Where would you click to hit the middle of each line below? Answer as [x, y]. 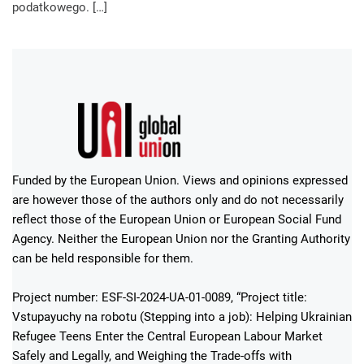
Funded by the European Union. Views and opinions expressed [180, 180]
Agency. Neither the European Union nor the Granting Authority [181, 238]
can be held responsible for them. [103, 258]
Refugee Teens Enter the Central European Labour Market [167, 336]
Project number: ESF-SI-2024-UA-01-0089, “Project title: [160, 297]
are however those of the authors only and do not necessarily [178, 199]
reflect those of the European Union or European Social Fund [177, 219]
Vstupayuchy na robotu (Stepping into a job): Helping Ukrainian [182, 316]
